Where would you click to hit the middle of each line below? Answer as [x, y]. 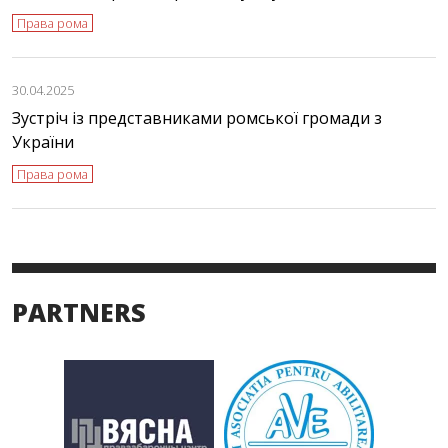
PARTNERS [79, 312]
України [43, 142]
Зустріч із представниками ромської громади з [197, 118]
